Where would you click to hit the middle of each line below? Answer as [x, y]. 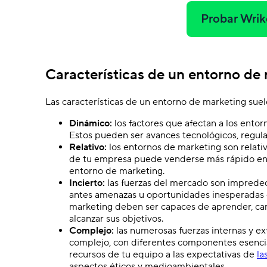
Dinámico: [91, 123]
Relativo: [88, 147]
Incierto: [87, 183]
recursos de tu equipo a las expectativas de [163, 254]
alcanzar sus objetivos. [116, 218]
